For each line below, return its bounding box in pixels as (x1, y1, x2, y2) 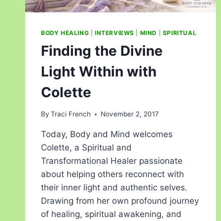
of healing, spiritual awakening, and (41, 209, 182, 220)
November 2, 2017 (101, 110, 159, 118)
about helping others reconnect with (41, 169, 184, 180)
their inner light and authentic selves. (41, 183, 187, 193)
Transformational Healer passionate (41, 156, 183, 166)
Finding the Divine (41, 42, 163, 59)
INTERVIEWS (94, 29, 134, 37)
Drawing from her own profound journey (41, 196, 199, 206)
